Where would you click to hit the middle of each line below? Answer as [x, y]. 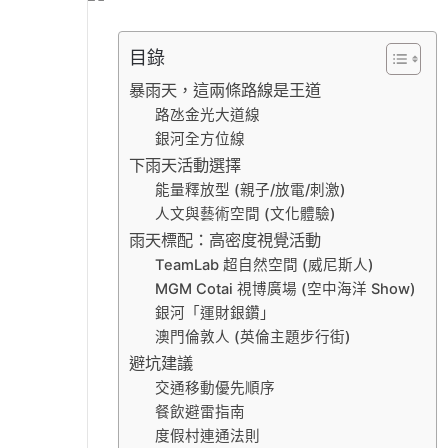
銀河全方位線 [199, 139]
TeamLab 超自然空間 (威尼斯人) [264, 265]
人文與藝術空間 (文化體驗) [245, 214]
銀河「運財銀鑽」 [214, 313]
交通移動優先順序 [214, 388]
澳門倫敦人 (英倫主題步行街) [252, 337]
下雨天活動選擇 [185, 165]
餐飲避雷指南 [199, 412]
